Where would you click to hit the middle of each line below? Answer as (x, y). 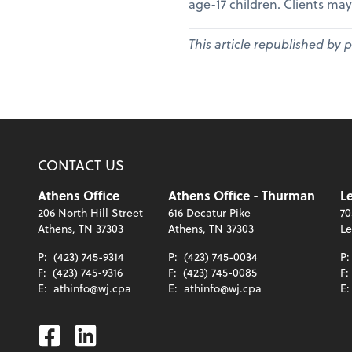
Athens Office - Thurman (242, 195)
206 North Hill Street (90, 212)
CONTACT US (81, 164)
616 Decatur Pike (209, 212)
